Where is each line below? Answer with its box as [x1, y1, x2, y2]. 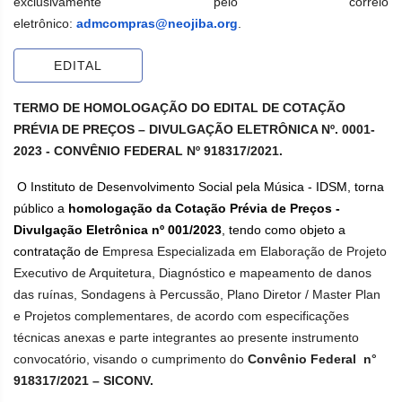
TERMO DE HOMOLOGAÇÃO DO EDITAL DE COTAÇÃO [13, 100, 345, 115]
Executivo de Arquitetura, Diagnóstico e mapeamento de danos [13, 266, 371, 280]
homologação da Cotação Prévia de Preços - [68, 201, 340, 215]
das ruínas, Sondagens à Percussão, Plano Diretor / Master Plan [13, 287, 380, 301]
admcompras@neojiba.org [76, 16, 238, 31]
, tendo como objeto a [222, 223, 345, 237]
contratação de [13, 244, 102, 258]
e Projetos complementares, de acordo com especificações [13, 309, 349, 323]
